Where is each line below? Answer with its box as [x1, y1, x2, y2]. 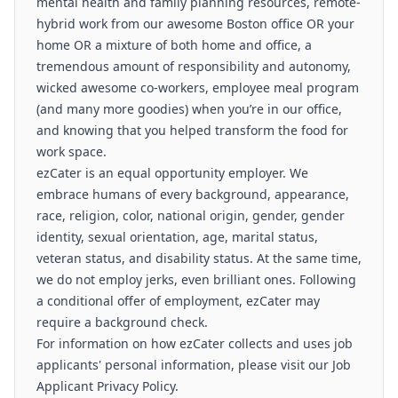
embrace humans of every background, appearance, [36, 186, 349, 203]
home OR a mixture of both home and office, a [36, 36, 312, 53]
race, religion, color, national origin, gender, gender [36, 207, 345, 224]
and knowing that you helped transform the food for [36, 122, 348, 139]
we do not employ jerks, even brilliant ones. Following [36, 271, 356, 288]
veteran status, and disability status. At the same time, [36, 250, 362, 267]
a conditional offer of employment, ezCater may [36, 292, 320, 309]
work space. [36, 143, 107, 160]
